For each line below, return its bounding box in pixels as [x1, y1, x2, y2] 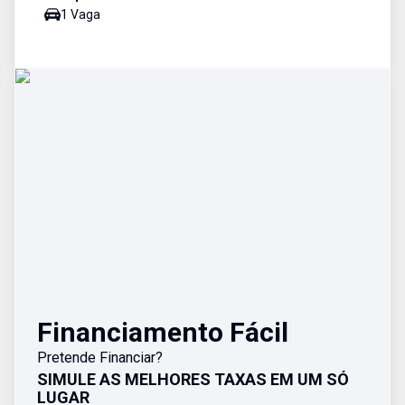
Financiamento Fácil [37, 316, 288, 348]
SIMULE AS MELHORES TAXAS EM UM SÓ [37, 370, 349, 389]
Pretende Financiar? [37, 349, 163, 366]
